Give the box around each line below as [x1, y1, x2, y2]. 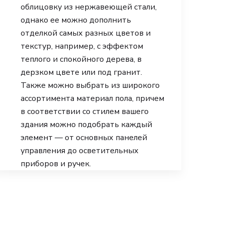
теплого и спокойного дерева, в [21, 54, 142, 65]
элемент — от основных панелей [21, 132, 147, 143]
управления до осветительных [21, 145, 139, 156]
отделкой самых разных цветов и [21, 28, 151, 39]
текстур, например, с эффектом [21, 41, 143, 52]
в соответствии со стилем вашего [21, 106, 149, 117]
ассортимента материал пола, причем [21, 93, 164, 104]
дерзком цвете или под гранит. [21, 67, 142, 78]
